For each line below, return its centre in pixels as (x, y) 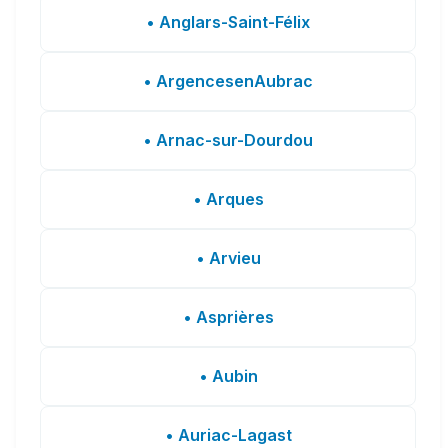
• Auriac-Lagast (228, 434)
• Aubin (228, 375)
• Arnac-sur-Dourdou (228, 139)
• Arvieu (228, 257)
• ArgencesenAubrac (228, 80)
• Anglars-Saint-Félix (228, 21)
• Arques (228, 198)
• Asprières (228, 316)
